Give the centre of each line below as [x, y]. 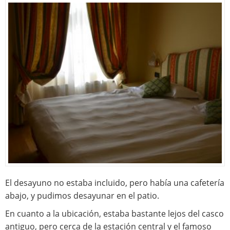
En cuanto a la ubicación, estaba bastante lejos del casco [114, 213]
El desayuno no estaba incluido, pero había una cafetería [115, 183]
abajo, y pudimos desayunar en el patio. [82, 195]
